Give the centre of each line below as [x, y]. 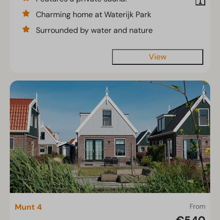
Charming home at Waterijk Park [94, 14]
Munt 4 [28, 207]
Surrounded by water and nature [94, 30]
